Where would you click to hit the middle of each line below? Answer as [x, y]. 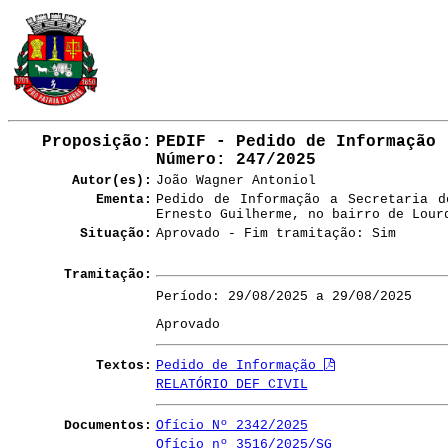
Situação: [115, 233]
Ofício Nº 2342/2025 [231, 425]
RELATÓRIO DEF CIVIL [231, 384]
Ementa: [123, 199]
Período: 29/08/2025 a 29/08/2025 [283, 296]
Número [185, 160]
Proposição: [96, 142]
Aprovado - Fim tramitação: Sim [275, 233]
